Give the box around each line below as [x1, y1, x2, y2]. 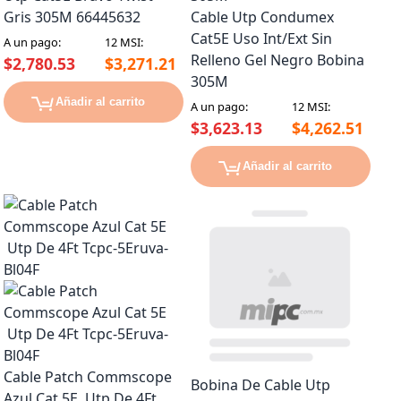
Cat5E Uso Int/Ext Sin [191, 29, 332, 49]
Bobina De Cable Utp [191, 375, 330, 396]
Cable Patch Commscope [4, 367, 172, 388]
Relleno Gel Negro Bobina [191, 50, 364, 71]
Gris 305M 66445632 [4, 7, 141, 28]
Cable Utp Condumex [191, 7, 334, 28]
